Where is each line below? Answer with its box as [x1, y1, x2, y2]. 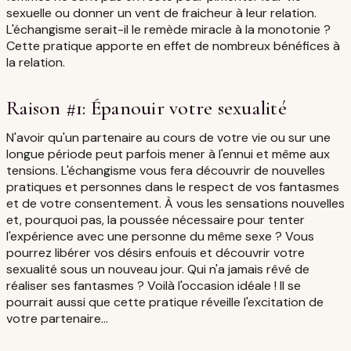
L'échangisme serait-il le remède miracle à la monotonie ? [6, 20, 331, 38]
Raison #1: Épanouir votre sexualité [6, 95, 287, 120]
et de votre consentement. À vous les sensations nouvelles [6, 194, 345, 212]
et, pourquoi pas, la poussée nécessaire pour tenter [6, 211, 305, 228]
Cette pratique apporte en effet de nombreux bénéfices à [6, 37, 340, 54]
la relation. [6, 53, 65, 71]
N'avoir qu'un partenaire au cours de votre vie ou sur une [6, 128, 331, 146]
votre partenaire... [6, 309, 108, 327]
